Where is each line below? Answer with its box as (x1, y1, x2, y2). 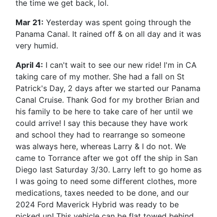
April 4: (15, 60, 43, 70)
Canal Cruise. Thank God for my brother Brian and (15, 94, 200, 105)
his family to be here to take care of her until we (15, 106, 193, 116)
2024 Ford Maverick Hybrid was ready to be (15, 199, 179, 209)
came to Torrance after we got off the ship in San (15, 153, 198, 163)
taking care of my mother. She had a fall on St (15, 71, 185, 81)
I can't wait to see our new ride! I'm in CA (43, 60, 197, 70)
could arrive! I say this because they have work (15, 118, 188, 128)
